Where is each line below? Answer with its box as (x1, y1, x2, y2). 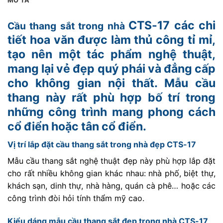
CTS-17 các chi (128, 18, 216, 32)
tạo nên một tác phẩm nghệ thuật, (7, 47, 216, 61)
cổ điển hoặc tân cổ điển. (7, 119, 146, 133)
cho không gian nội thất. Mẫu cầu (7, 76, 216, 90)
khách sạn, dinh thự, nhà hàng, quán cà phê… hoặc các (7, 181, 216, 191)
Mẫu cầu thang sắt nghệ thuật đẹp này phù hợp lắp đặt (7, 156, 216, 166)
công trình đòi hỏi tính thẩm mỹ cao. (7, 193, 144, 204)
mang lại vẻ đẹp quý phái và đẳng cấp (7, 61, 216, 76)
